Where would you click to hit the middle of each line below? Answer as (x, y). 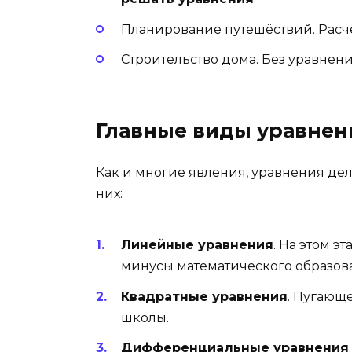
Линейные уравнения (197, 245)
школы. (145, 317)
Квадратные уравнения (204, 296)
